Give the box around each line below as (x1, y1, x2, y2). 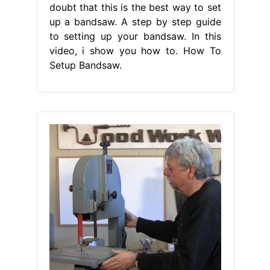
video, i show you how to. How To (49, 44, 221, 57)
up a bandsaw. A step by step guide (49, 15, 221, 28)
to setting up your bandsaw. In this (49, 30, 221, 42)
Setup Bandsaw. (49, 58, 122, 71)
